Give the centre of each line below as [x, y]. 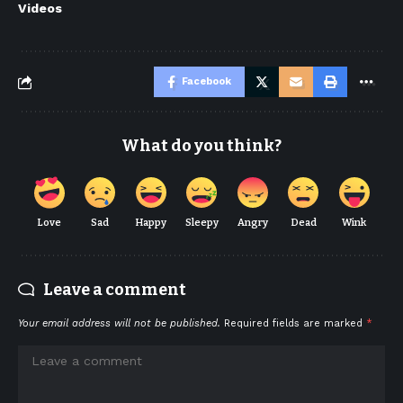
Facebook [206, 81]
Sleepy [201, 223]
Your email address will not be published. [119, 323]
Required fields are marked [295, 323]
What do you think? [201, 146]
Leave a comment [115, 290]
